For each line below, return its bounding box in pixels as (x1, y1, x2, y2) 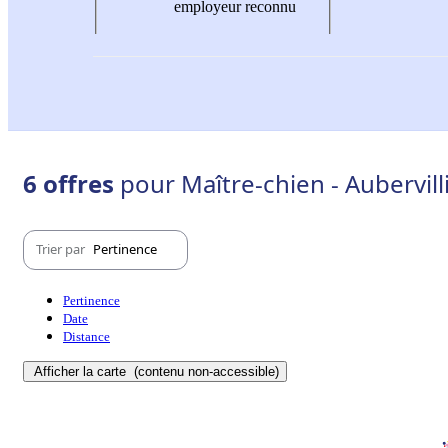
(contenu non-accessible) (130, 363, 279, 379)
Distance (63, 328, 110, 344)
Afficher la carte (34, 363, 130, 379)
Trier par (36, 240, 88, 259)
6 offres (23, 166, 120, 200)
